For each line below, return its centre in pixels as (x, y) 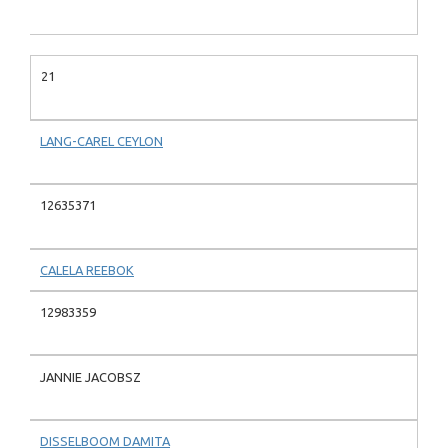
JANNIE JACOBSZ (90, 376)
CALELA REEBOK (87, 269)
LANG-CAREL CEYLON (101, 140)
